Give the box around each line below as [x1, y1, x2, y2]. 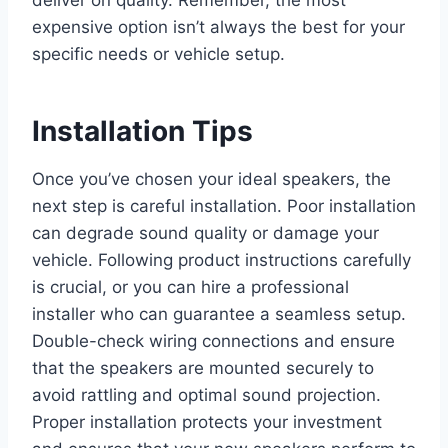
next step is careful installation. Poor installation [32, 196, 416, 217]
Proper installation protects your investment [32, 412, 382, 433]
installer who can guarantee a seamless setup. [32, 304, 406, 325]
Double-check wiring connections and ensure [32, 331, 395, 352]
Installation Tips [32, 114, 253, 149]
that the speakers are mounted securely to [32, 358, 374, 379]
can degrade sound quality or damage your [32, 223, 379, 244]
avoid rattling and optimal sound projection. [32, 385, 381, 406]
